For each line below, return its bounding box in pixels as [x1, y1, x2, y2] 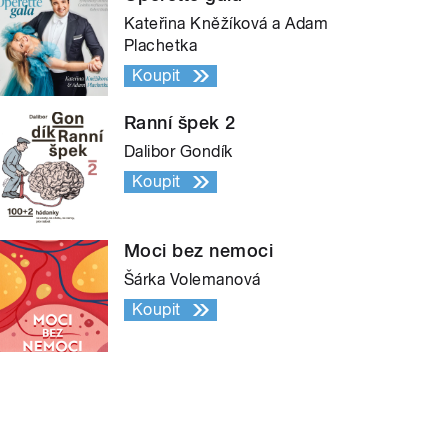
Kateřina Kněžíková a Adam [124, 13, 329, 33]
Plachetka [124, 35, 198, 55]
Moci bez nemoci [124, 239, 274, 261]
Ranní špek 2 [124, 111, 236, 133]
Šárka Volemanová [124, 269, 261, 289]
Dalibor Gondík [124, 141, 233, 161]
